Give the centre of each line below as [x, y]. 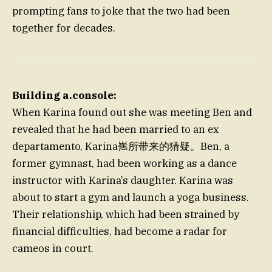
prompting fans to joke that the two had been [121, 11]
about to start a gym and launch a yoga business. [131, 198]
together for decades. [64, 28]
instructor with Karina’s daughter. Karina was [123, 181]
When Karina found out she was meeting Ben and [132, 113]
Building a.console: [64, 96]
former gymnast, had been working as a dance [124, 164]
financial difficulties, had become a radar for [120, 232]
